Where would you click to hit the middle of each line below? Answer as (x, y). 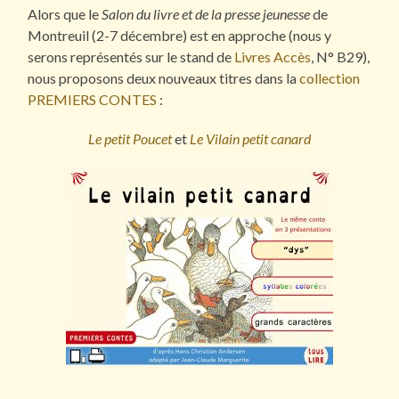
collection (330, 78)
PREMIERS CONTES (93, 100)
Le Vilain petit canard (250, 139)
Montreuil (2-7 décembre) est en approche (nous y (180, 36)
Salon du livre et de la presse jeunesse (206, 14)
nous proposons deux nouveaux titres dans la (164, 78)
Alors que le (65, 14)
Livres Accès (273, 57)
